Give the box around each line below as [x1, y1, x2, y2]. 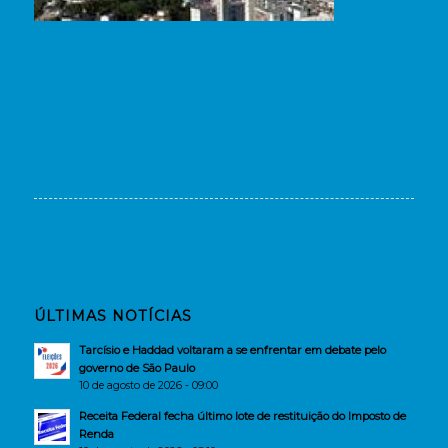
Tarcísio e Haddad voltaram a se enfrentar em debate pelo [78, 343, 386, 358]
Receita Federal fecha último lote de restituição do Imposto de [78, 409, 406, 424]
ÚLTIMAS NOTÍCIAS [33, 307, 192, 326]
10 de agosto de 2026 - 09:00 [78, 379, 218, 393]
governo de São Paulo [78, 361, 195, 376]
